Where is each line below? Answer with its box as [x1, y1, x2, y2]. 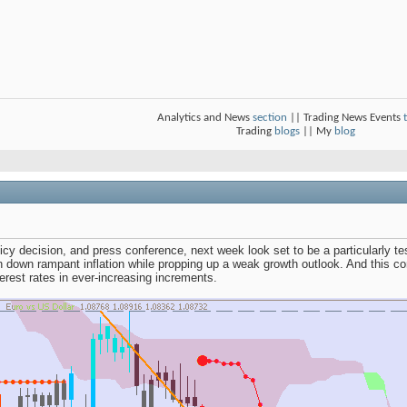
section [252, 112, 287, 124]
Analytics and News [156, 112, 253, 124]
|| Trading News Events [286, 112, 403, 124]
